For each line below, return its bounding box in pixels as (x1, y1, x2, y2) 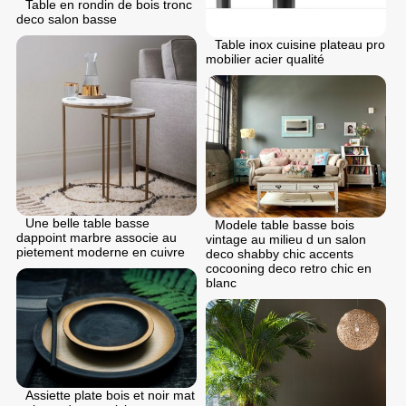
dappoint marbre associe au (16, 229, 177, 245)
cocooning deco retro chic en (206, 261, 372, 276)
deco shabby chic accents (206, 246, 353, 262)
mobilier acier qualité (206, 52, 324, 67)
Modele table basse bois (215, 217, 354, 233)
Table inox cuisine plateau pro (215, 37, 385, 53)
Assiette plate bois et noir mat (25, 388, 195, 402)
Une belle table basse (25, 215, 150, 230)
